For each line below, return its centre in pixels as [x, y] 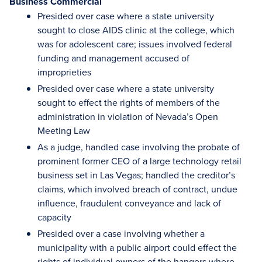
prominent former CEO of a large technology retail [139, 161]
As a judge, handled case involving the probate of [139, 147]
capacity [54, 217]
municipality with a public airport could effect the [137, 248]
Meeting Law [64, 131]
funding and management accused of [113, 58]
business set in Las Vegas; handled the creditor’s [136, 175]
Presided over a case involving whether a [121, 234]
